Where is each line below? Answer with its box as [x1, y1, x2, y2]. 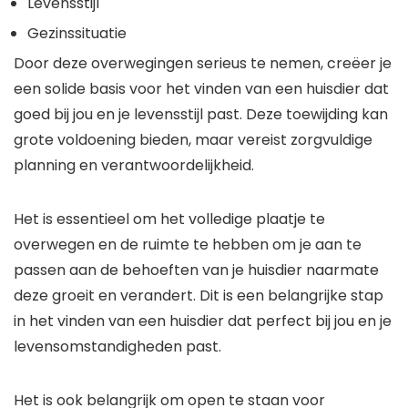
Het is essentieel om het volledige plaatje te [14, 209, 325, 230]
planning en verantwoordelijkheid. [14, 155, 254, 177]
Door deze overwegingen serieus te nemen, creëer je [14, 53, 392, 75]
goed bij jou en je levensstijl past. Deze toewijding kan [14, 104, 388, 126]
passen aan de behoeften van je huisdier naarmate [14, 260, 379, 281]
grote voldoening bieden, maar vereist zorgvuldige [14, 129, 372, 151]
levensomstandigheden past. [14, 336, 221, 358]
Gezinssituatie [27, 23, 127, 45]
